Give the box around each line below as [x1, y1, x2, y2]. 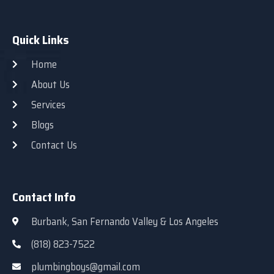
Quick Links [12, 29, 69, 50]
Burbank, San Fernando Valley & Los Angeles [31, 213, 218, 229]
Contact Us [31, 136, 77, 153]
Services [31, 96, 65, 113]
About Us [31, 76, 70, 92]
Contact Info [12, 187, 76, 207]
